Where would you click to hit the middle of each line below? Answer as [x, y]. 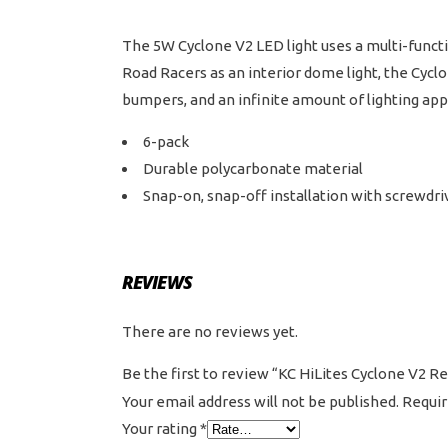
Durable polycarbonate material [253, 168]
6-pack [166, 141]
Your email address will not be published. [260, 401]
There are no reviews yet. [210, 331]
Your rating [161, 428]
